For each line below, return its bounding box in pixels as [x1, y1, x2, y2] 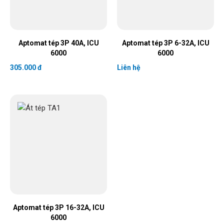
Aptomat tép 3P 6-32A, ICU [121, 39, 209, 47]
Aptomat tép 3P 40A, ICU [18, 39, 99, 47]
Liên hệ [117, 63, 140, 71]
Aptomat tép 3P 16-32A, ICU [12, 203, 104, 211]
